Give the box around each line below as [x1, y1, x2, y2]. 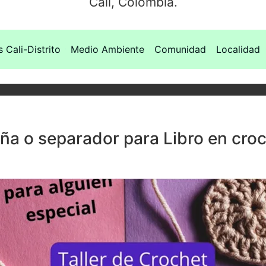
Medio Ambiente [70, 43, 144, 55]
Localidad [216, 43, 260, 55]
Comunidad [154, 43, 206, 55]
